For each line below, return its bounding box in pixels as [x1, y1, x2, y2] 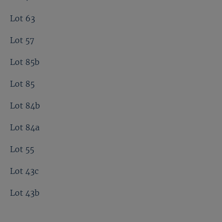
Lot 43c [10, 166, 39, 176]
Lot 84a [10, 122, 40, 132]
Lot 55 [10, 144, 34, 154]
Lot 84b [10, 100, 40, 111]
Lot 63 [10, 13, 35, 23]
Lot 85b [10, 56, 40, 67]
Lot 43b [10, 187, 40, 198]
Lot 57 [10, 35, 34, 45]
